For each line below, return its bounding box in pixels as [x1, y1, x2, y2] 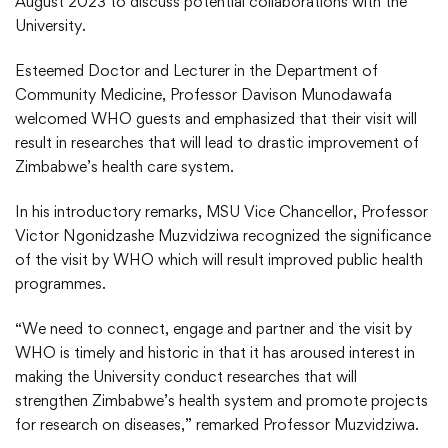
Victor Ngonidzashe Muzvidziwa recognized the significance [15, 226, 431, 245]
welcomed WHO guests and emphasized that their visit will [15, 109, 417, 128]
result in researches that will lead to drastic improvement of [15, 133, 419, 152]
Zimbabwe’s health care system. [15, 157, 234, 176]
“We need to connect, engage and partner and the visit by [15, 319, 412, 338]
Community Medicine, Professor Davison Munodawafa [15, 85, 392, 104]
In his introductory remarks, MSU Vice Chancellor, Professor [15, 202, 428, 221]
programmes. [15, 274, 106, 293]
